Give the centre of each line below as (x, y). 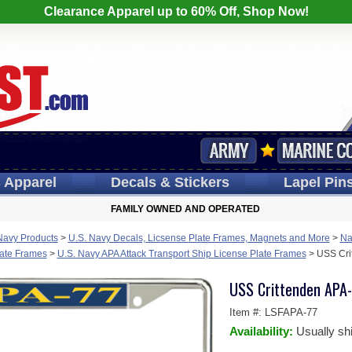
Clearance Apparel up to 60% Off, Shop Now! (176, 11)
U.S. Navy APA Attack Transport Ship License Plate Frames (181, 254)
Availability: (262, 331)
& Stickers (192, 182)
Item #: (247, 312)
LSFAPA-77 (291, 312)
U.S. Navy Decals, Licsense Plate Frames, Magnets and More (199, 238)
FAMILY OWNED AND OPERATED (185, 209)
